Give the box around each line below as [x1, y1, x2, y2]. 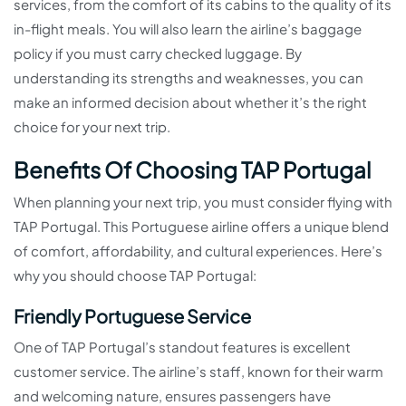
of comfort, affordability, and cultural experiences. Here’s [14, 242, 382, 260]
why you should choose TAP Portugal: [14, 266, 256, 285]
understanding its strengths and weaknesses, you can [14, 69, 363, 87]
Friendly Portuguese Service [14, 304, 251, 328]
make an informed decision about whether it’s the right [14, 93, 367, 111]
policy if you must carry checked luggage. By [14, 44, 302, 63]
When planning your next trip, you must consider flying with [14, 193, 392, 211]
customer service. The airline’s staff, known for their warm [14, 362, 383, 381]
